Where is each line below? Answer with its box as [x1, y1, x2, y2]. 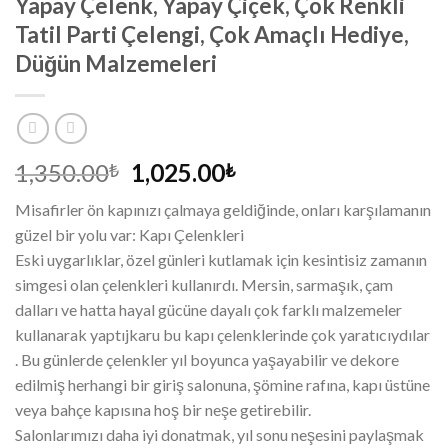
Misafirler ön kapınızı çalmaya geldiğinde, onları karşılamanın [15, 199, 431, 219]
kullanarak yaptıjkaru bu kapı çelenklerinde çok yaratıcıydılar [15, 324, 430, 344]
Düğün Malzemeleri [15, 50, 217, 78]
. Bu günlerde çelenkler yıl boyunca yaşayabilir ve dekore [15, 349, 399, 369]
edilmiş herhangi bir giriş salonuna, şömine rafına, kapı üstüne [15, 374, 430, 394]
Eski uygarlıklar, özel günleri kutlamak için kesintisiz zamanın [15, 249, 427, 269]
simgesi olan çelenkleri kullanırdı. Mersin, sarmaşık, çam [15, 274, 393, 294]
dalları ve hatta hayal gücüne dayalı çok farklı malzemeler [15, 299, 402, 319]
